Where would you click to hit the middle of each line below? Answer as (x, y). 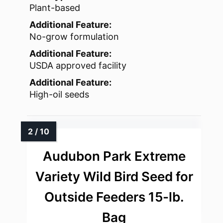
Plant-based (55, 8)
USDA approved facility (78, 66)
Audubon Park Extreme (114, 156)
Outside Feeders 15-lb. (114, 197)
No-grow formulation (74, 37)
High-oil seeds (59, 95)
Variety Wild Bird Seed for (114, 177)
